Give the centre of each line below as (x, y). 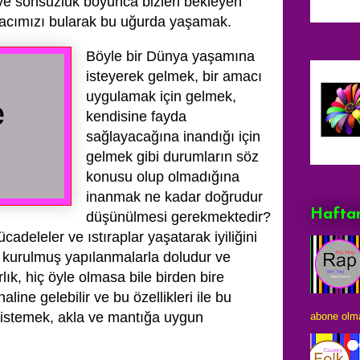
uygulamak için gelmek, (161, 96)
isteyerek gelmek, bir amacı (174, 76)
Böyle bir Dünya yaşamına (170, 56)
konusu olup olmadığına (163, 177)
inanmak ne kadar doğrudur (174, 197)
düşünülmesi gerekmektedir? (178, 217)
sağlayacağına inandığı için (173, 137)
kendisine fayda (136, 117)
